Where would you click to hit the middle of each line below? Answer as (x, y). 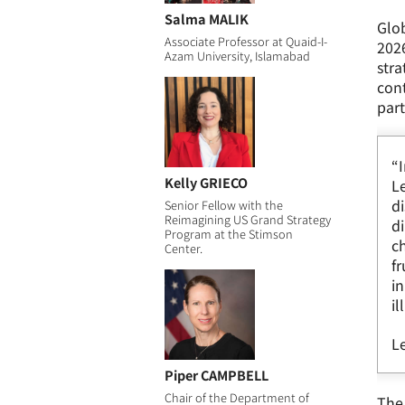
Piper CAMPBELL (216, 374)
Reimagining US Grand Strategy (247, 219)
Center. (183, 248)
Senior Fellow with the (223, 204)
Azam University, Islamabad (237, 55)
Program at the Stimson (228, 233)
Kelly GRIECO (206, 182)
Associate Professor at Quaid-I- (245, 41)
